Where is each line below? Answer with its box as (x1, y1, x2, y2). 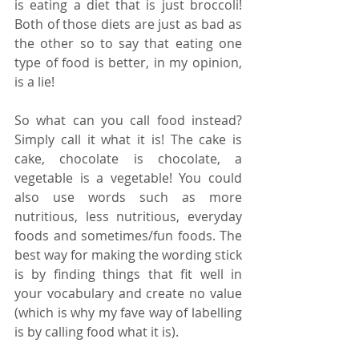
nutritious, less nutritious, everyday (14, 208, 242, 226)
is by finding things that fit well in (14, 265, 242, 284)
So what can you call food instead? (14, 111, 242, 130)
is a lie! (14, 73, 58, 91)
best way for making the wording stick (14, 246, 242, 264)
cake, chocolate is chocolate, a (14, 150, 242, 168)
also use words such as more (14, 188, 242, 207)
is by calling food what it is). (14, 323, 179, 341)
